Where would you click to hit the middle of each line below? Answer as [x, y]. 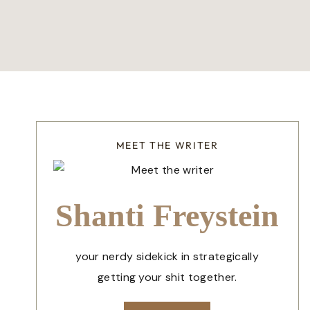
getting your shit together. [167, 277]
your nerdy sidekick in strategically [167, 257]
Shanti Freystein [167, 216]
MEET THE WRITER [167, 146]
